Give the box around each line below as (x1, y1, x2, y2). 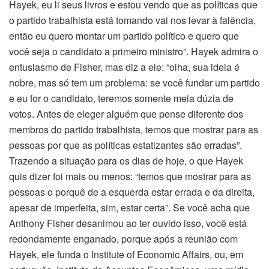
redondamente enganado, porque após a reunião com (9, 232, 238, 246)
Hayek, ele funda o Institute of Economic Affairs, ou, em (9, 247, 243, 262)
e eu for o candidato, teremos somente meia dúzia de (9, 91, 234, 106)
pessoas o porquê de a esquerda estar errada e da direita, (9, 185, 255, 199)
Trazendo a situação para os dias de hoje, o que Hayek (9, 154, 243, 168)
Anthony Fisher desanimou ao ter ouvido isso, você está (9, 216, 247, 231)
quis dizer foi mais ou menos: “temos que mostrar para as (9, 169, 251, 184)
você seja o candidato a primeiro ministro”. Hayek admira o (9, 44, 258, 59)
